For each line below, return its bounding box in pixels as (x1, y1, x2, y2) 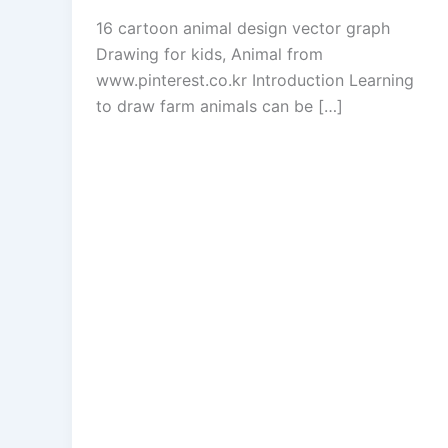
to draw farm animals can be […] (96, 96, 343, 117)
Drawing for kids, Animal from (96, 44, 323, 65)
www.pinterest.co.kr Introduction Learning (96, 70, 414, 91)
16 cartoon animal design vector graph (96, 18, 390, 39)
